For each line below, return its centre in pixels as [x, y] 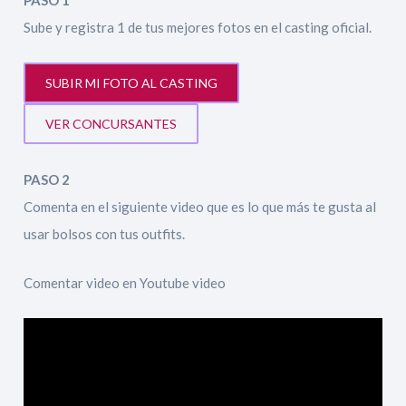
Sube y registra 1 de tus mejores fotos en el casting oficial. [198, 27]
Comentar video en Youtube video [125, 283]
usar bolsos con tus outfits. [105, 234]
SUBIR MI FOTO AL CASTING [132, 83]
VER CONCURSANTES [111, 124]
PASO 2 [47, 179]
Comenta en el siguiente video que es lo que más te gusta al [200, 207]
